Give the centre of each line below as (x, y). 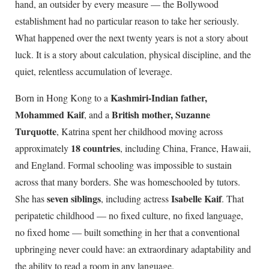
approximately (43, 148)
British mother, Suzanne (161, 115)
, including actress (136, 199)
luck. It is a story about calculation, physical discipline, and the (133, 55)
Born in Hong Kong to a (63, 98)
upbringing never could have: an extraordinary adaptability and (133, 249)
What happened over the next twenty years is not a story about (131, 38)
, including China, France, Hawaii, (186, 148)
